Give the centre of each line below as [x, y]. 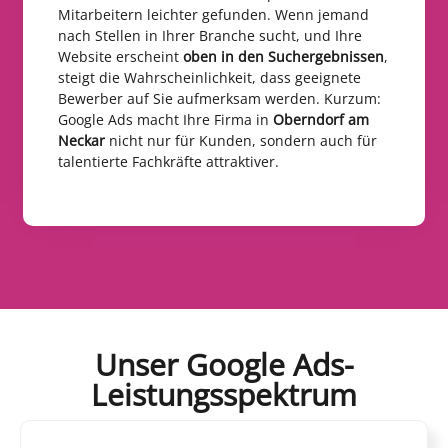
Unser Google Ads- [224, 365]
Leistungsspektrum [224, 395]
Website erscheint [120, 56]
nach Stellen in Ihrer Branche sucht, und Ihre [210, 35]
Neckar [83, 140]
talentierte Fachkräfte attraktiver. [168, 161]
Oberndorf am [321, 119]
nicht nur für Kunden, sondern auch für [243, 140]
